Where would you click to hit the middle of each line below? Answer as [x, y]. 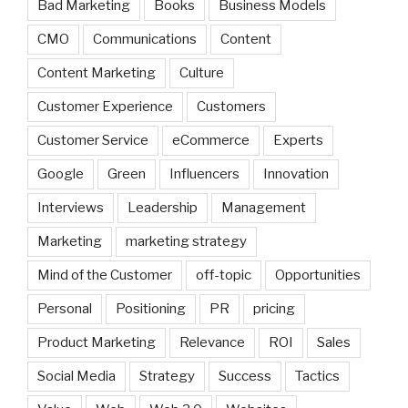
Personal [65, 308]
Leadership [163, 207]
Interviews [71, 207]
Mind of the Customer [105, 275]
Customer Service [93, 140]
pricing [274, 308]
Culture [202, 72]
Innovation [296, 173]
